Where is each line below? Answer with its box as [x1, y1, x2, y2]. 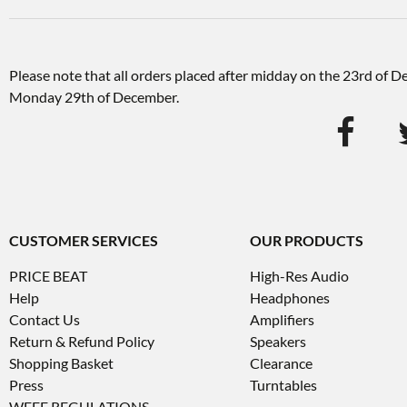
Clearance [249, 354, 313, 372]
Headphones [249, 289, 330, 306]
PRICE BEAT [9, 267, 87, 284]
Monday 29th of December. [9, 88, 182, 105]
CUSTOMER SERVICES [9, 232, 158, 249]
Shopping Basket [9, 354, 114, 372]
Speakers [249, 333, 306, 350]
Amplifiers [249, 311, 314, 328]
